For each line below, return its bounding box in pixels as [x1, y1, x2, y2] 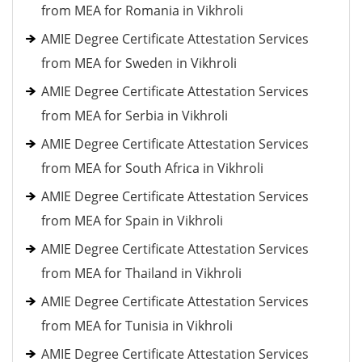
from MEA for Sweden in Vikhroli [41, 54, 237, 72]
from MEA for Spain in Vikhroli [41, 212, 223, 229]
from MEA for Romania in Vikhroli [41, 2, 243, 19]
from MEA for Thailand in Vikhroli [41, 264, 242, 282]
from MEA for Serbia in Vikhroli [41, 107, 228, 124]
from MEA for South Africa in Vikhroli [41, 159, 263, 177]
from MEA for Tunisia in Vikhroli [41, 317, 233, 335]
